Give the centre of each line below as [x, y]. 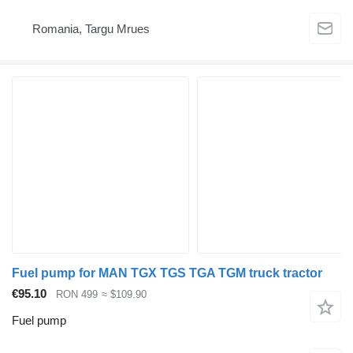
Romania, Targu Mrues [91, 29]
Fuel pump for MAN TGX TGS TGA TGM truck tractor [167, 273]
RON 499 [77, 294]
